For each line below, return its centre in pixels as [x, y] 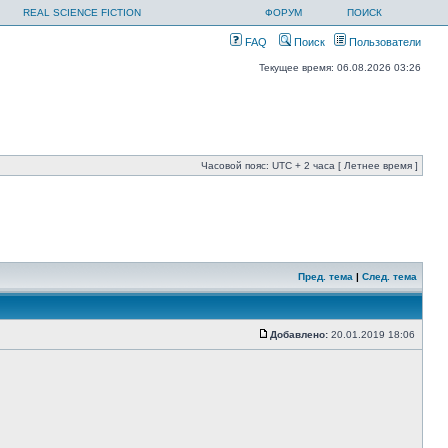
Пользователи [383, 42]
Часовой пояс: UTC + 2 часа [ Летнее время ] [309, 165]
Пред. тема [325, 276]
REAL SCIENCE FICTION [82, 12]
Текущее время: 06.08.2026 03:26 [340, 67]
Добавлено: [299, 334]
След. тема [389, 276]
